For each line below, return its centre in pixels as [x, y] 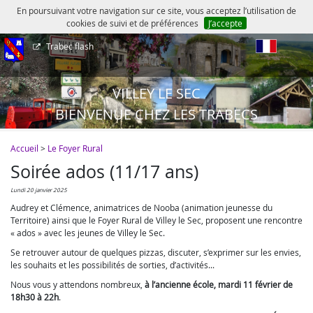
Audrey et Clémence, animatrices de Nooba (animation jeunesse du [141, 208]
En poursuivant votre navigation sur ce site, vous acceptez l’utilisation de [156, 10]
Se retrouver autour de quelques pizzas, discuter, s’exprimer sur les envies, [156, 252]
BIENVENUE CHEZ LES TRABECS [156, 114]
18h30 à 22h [35, 297]
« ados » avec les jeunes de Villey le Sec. [88, 233]
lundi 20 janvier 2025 [40, 190]
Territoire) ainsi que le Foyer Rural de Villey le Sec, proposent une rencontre [156, 220]
